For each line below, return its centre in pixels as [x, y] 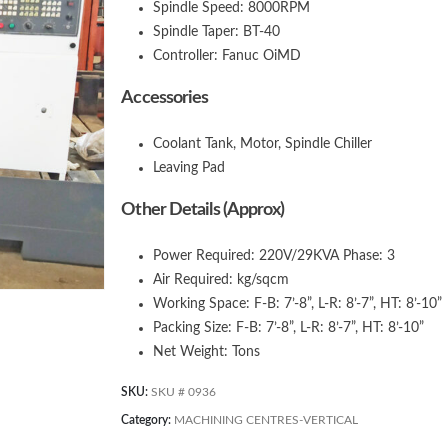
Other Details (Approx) [203, 210]
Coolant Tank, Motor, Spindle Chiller [263, 144]
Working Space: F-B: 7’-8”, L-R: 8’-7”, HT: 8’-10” [298, 304]
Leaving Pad [189, 168]
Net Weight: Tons [207, 352]
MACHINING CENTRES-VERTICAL [266, 420]
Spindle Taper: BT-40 [217, 32]
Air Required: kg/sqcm [221, 280]
